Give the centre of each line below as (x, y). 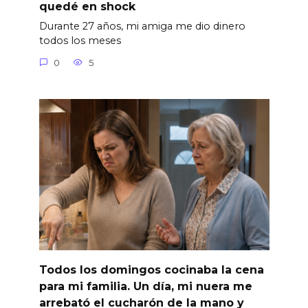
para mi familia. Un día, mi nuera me (145, 286)
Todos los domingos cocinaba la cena (151, 269)
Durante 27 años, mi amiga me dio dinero (142, 26)
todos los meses (80, 41)
